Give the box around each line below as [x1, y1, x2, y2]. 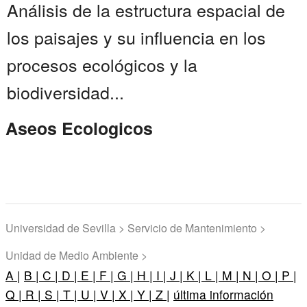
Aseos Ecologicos [5, 116, 153, 141]
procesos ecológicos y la [7, 52, 197, 77]
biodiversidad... [7, 79, 124, 105]
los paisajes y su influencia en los [7, 25, 266, 50]
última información [173, 286, 273, 304]
